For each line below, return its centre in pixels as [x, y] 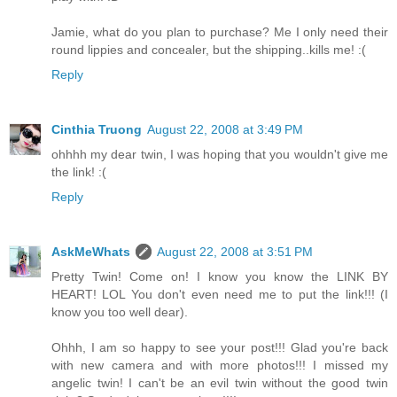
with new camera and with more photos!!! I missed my [220, 366]
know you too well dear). [120, 312]
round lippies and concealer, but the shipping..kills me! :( [209, 50]
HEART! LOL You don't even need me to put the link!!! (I [220, 295]
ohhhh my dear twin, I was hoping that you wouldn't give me [220, 155]
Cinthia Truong [97, 130]
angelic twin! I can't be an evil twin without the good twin [220, 383]
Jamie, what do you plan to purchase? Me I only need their [220, 32]
